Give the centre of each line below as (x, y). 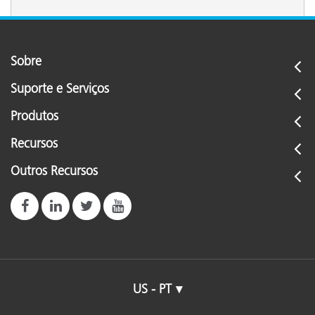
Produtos (34, 116)
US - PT (152, 289)
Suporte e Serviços (60, 89)
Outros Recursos (54, 171)
